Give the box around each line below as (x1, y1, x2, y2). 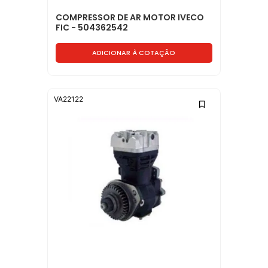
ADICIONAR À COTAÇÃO (92, 48, 176, 58)
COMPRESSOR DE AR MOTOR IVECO (56, 11, 205, 23)
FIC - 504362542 (56, 21, 129, 33)
